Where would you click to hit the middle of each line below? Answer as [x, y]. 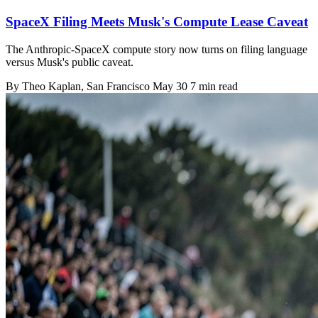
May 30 [170, 86]
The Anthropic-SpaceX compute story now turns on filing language [157, 49]
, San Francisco [117, 86]
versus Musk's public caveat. [70, 62]
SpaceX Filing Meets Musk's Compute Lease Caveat [157, 21]
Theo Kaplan [51, 86]
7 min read [214, 86]
